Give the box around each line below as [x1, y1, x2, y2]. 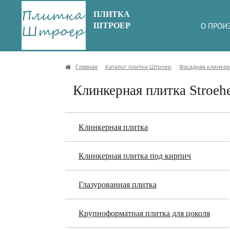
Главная [75, 63, 98, 70]
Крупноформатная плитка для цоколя [79, 209, 210, 218]
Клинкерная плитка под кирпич [79, 151, 191, 160]
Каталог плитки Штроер [105, 63, 171, 70]
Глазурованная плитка [79, 180, 157, 189]
